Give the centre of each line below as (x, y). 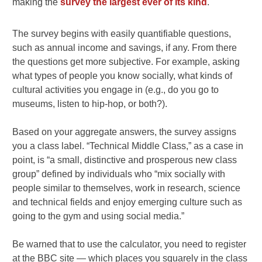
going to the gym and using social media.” (99, 216)
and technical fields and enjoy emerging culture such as (127, 202)
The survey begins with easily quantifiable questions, (122, 34)
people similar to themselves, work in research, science (127, 188)
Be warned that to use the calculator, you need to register (130, 244)
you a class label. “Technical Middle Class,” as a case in (128, 146)
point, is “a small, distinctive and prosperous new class (125, 160)
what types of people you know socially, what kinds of (123, 76)
